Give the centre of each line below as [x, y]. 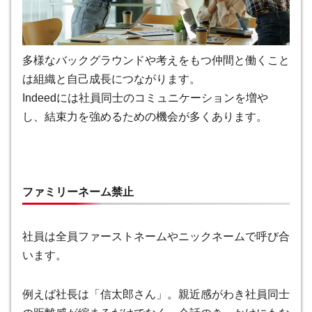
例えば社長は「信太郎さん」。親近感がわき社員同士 [156, 295]
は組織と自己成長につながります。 [111, 79]
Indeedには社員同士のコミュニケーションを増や [145, 97]
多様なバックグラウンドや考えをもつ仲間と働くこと [156, 60]
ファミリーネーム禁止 [78, 192]
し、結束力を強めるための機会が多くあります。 [145, 116]
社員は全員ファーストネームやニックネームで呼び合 [156, 237]
